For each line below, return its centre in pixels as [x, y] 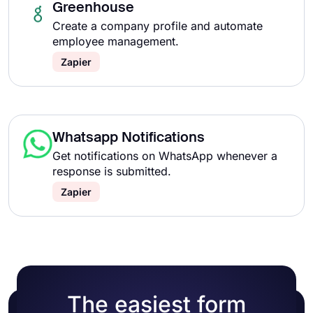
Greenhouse [93, 8]
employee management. [116, 41]
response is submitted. [112, 171]
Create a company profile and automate [158, 26]
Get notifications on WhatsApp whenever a [165, 156]
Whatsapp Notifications [129, 138]
